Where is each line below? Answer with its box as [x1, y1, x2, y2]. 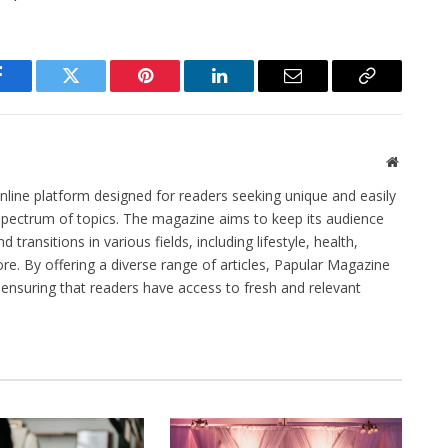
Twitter [69, 81, 122, 100]
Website [397, 153, 442, 168]
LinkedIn [217, 81, 284, 100]
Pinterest [143, 81, 207, 100]
